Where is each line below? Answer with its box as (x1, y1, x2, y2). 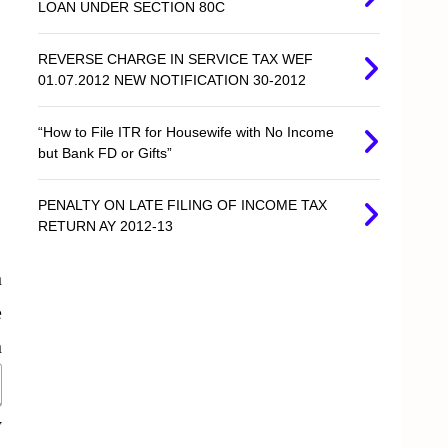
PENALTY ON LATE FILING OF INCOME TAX (38, 197, 328, 214)
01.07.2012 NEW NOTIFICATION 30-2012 (38, 72, 307, 89)
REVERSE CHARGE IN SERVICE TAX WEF (38, 51, 314, 68)
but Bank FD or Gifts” (38, 145, 173, 162)
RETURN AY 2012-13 (38, 218, 174, 235)
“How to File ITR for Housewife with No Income (38, 124, 335, 141)
